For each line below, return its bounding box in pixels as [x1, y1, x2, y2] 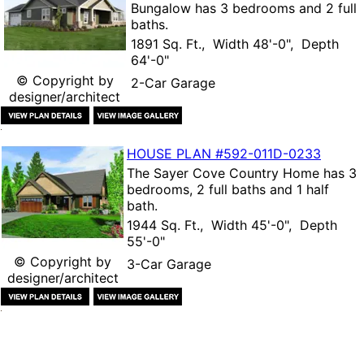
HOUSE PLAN [127, 145, 215, 162]
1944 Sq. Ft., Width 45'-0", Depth [127, 216, 337, 233]
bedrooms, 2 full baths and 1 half [127, 180, 329, 197]
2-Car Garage [131, 74, 215, 91]
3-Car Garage [127, 255, 211, 272]
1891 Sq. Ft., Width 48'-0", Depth [131, 35, 339, 52]
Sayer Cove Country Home [154, 164, 319, 181]
